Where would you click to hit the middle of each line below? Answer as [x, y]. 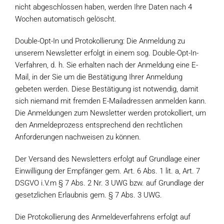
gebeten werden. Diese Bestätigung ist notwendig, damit [107, 89]
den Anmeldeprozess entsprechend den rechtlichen [99, 125]
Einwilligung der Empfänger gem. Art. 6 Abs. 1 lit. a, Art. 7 [107, 171]
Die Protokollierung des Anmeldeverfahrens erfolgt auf [103, 217]
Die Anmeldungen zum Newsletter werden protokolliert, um [110, 113]
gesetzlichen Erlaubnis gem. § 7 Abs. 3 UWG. [88, 195]
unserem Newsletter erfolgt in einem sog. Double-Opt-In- [107, 53]
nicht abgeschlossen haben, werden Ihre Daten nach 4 [103, 7]
